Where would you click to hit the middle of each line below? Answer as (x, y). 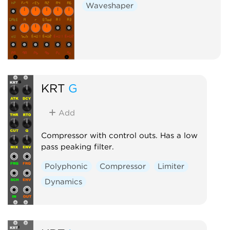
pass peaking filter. (77, 147)
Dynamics (64, 181)
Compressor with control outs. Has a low (119, 135)
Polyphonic (66, 166)
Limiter (171, 166)
